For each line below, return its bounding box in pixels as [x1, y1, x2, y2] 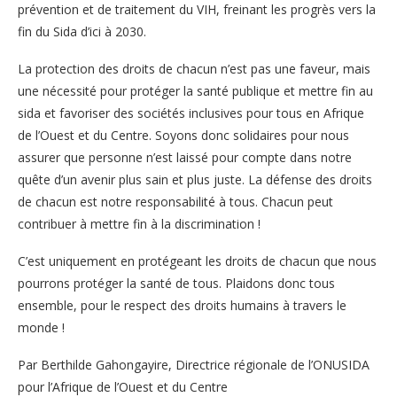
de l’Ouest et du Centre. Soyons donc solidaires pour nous [18, 126, 349, 144]
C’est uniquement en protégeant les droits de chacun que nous [18, 252, 377, 269]
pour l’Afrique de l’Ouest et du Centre [18, 378, 228, 395]
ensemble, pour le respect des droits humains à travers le [18, 296, 346, 314]
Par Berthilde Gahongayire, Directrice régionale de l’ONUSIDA [18, 355, 370, 373]
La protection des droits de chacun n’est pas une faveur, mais [18, 59, 370, 77]
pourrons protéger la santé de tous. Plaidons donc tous [18, 274, 335, 292]
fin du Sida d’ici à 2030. [18, 22, 146, 40]
